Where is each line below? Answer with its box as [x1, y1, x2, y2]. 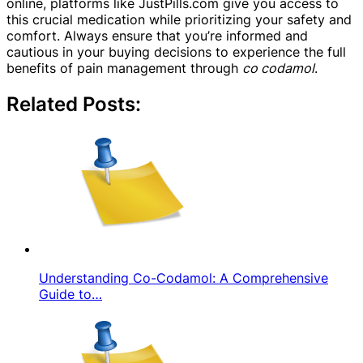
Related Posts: [6, 92, 141, 117]
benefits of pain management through [6, 60, 242, 77]
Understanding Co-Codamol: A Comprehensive [39, 270, 328, 287]
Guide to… [39, 286, 102, 303]
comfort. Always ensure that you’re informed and [6, 28, 308, 45]
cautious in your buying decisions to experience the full [6, 44, 346, 61]
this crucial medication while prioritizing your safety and [6, 11, 352, 28]
